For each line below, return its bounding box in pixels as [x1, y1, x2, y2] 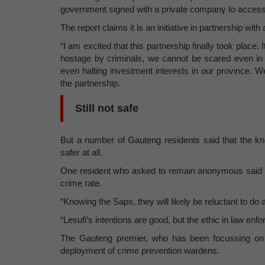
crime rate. [60, 178, 102, 188]
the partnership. [60, 78, 120, 88]
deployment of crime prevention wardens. [60, 245, 219, 256]
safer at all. [60, 147, 102, 157]
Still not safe [75, 102, 138, 114]
